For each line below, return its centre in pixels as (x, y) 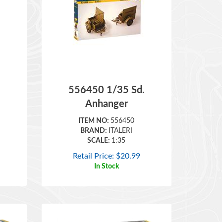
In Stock (106, 152)
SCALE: (100, 126)
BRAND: (95, 116)
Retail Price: (93, 142)
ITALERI (121, 116)
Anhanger (106, 90)
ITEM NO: (95, 107)
